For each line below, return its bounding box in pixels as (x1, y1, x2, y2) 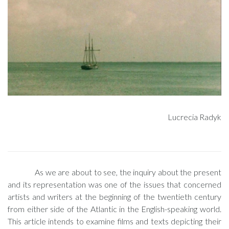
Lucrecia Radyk (168, 112, 221, 122)
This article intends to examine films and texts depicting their (8, 216, 221, 226)
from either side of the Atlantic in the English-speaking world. (8, 204, 221, 214)
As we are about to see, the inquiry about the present (35, 167, 221, 177)
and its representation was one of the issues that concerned (8, 179, 221, 189)
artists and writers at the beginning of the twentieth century (8, 192, 221, 201)
